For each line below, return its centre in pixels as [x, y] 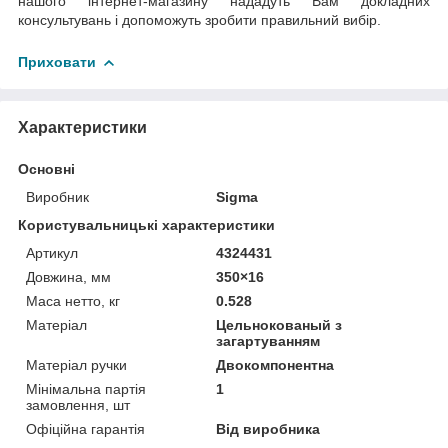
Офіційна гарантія [85, 428]
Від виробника [268, 428]
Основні [46, 168]
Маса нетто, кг [73, 300]
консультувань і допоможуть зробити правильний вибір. [199, 19]
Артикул [52, 252]
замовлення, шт [78, 404]
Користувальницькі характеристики [146, 224]
